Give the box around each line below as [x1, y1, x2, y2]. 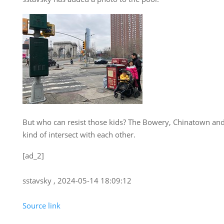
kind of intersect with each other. [22, 129, 135, 140]
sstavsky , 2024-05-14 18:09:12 [22, 175, 131, 186]
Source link [22, 200, 60, 211]
